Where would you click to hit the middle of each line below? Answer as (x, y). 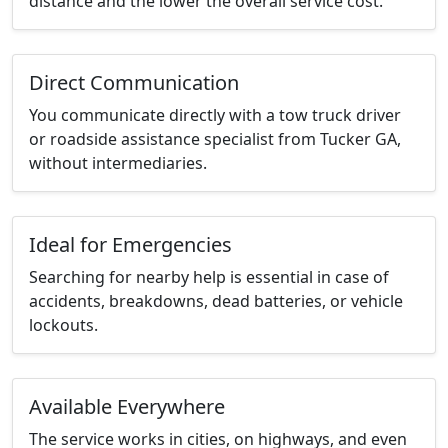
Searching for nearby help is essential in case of (209, 277)
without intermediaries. (118, 163)
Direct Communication (134, 83)
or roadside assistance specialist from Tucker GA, (215, 139)
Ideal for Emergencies (130, 245)
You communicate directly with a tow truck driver (215, 115)
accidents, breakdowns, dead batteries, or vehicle (216, 301)
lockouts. (63, 325)
